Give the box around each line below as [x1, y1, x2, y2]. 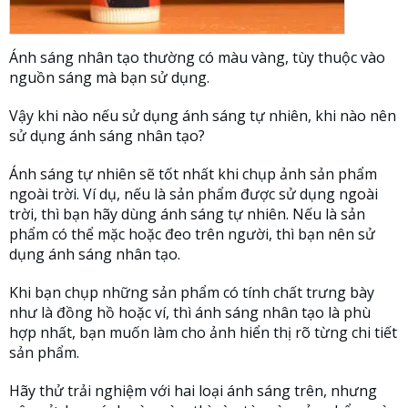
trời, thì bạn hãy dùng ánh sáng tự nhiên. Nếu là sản [9, 204, 365, 225]
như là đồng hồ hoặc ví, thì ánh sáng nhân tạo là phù [9, 302, 371, 323]
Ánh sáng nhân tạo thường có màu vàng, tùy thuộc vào [9, 47, 385, 68]
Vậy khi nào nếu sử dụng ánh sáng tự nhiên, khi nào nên [9, 106, 396, 127]
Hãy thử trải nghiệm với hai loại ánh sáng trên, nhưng [9, 381, 377, 402]
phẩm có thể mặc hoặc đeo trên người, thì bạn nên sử [9, 224, 375, 245]
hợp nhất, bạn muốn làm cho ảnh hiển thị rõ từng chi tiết [9, 322, 397, 343]
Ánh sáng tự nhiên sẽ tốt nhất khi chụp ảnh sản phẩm [9, 164, 377, 185]
